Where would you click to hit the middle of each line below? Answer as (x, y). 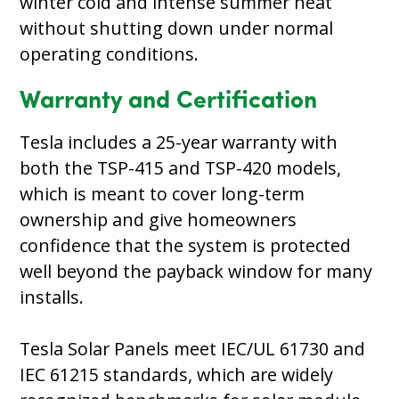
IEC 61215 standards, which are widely (177, 374)
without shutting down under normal (177, 28)
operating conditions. (110, 53)
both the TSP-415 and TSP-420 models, (181, 167)
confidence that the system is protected (186, 245)
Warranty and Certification (169, 102)
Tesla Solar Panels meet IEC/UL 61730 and (193, 348)
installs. (54, 297)
